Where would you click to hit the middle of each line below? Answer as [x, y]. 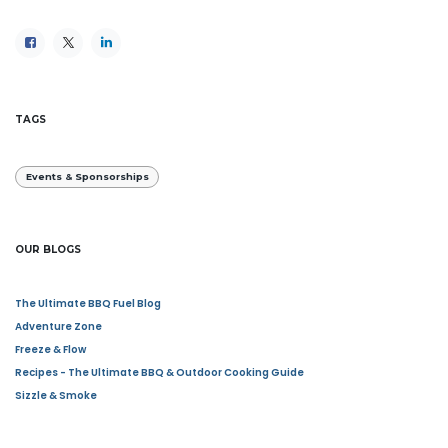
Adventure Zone [58, 326]
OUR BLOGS [48, 249]
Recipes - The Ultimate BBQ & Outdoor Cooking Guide [159, 372]
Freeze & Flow [50, 349]
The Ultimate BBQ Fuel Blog [88, 303]
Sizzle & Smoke [56, 395]
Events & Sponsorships [87, 177]
